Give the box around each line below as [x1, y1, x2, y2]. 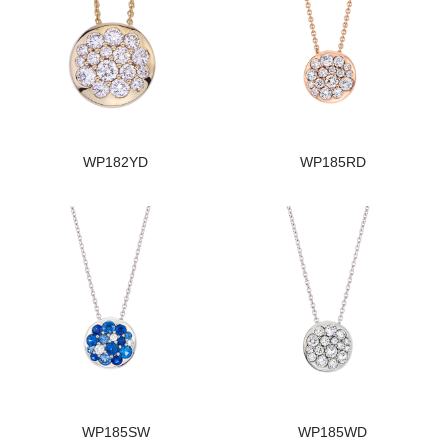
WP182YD [83, 154, 148, 170]
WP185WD [298, 424, 367, 440]
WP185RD [299, 154, 366, 170]
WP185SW [81, 424, 150, 440]
